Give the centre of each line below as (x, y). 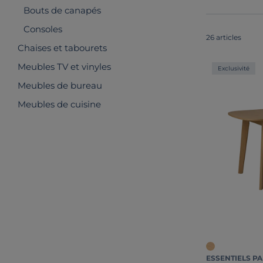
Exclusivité (234, 68)
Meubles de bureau (60, 85)
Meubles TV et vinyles (64, 67)
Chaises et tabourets (62, 48)
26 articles (224, 37)
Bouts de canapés (62, 10)
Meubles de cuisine (59, 104)
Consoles (43, 29)
